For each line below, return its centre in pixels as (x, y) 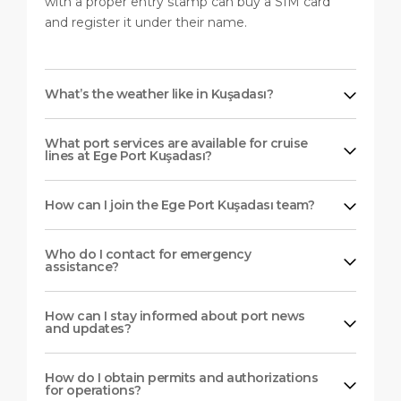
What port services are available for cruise (176, 143)
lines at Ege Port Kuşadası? (128, 155)
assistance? (82, 266)
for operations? (93, 390)
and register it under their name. (146, 22)
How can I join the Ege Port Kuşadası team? (179, 205)
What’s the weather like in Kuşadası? (159, 94)
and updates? (88, 328)
